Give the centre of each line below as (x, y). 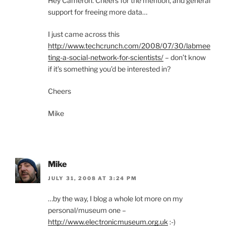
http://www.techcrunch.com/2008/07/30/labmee (129, 46)
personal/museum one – (87, 210)
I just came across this (84, 34)
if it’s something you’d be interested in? (109, 69)
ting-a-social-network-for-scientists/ (106, 58)
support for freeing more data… (98, 12)
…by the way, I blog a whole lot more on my (115, 199)
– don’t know (185, 58)
